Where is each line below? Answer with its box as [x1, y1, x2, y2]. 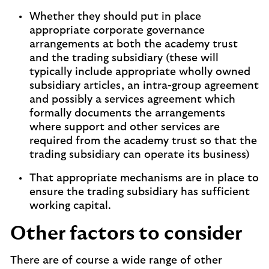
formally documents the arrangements [29, 108, 225, 119]
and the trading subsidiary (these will [29, 53, 219, 64]
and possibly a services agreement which [29, 94, 235, 105]
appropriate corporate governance [29, 25, 205, 36]
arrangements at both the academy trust [29, 39, 238, 50]
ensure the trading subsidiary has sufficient [29, 187, 250, 198]
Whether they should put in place [29, 11, 201, 22]
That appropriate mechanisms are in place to [29, 173, 259, 184]
